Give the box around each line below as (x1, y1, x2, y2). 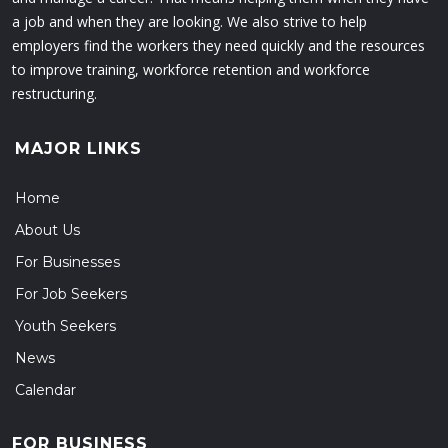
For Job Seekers (15, 285, 127, 303)
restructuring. (12, 84, 97, 103)
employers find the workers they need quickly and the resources (12, 36, 425, 55)
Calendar (15, 381, 76, 399)
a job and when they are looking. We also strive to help (12, 12, 367, 31)
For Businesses (15, 253, 120, 271)
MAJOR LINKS (15, 139, 142, 158)
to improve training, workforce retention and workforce (12, 60, 370, 79)
